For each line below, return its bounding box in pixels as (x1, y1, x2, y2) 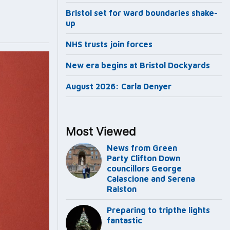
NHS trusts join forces (66, 40, 152, 49)
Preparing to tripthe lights (107, 205, 210, 215)
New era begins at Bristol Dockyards (66, 61, 210, 70)
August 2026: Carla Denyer (66, 82, 171, 91)
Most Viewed (66, 125, 136, 139)
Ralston (107, 184, 137, 194)
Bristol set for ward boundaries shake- (66, 8, 218, 18)
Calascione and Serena (107, 174, 195, 184)
